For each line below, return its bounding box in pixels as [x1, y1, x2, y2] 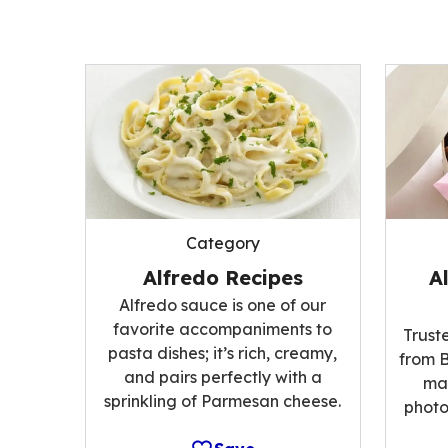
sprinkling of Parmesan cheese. [104, 390, 342, 411]
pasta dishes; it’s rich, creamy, [108, 342, 338, 363]
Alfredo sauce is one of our [119, 294, 327, 315]
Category [185, 232, 260, 253]
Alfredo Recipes [142, 264, 303, 290]
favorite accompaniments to [113, 318, 333, 339]
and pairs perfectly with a [123, 366, 322, 387]
